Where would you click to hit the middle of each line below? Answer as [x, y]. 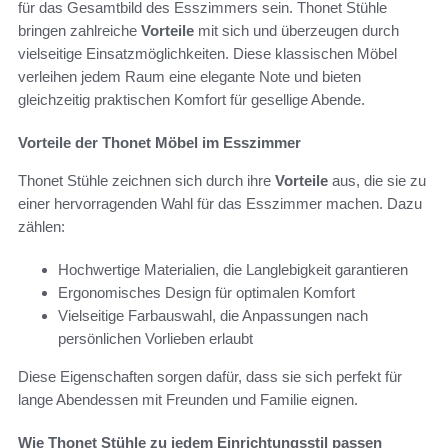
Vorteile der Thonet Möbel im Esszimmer [159, 142]
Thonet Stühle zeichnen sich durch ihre [146, 180]
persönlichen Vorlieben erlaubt [155, 338]
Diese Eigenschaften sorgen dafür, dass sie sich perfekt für [210, 376]
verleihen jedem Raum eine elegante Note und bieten [189, 76]
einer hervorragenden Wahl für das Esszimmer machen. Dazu [220, 203]
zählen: [41, 226]
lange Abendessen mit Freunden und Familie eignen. [188, 399]
